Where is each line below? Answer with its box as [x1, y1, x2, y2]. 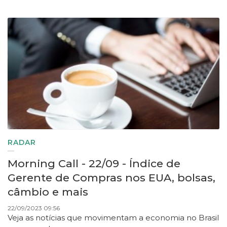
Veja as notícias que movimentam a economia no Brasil [8, 213, 219, 223]
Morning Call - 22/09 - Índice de [8, 157, 180, 170]
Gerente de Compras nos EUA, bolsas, [8, 171, 215, 184]
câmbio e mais [8, 185, 88, 199]
